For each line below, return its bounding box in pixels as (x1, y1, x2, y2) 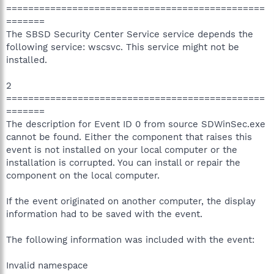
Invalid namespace (6, 259, 88, 271)
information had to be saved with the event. (6, 208, 202, 220)
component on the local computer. (6, 169, 160, 181)
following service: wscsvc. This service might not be (6, 41, 239, 53)
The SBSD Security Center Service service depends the (6, 28, 253, 40)
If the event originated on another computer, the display (6, 195, 256, 207)
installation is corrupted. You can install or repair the (6, 157, 240, 168)
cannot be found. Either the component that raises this (6, 131, 252, 143)
